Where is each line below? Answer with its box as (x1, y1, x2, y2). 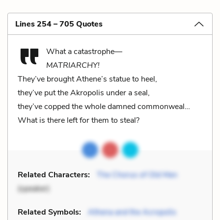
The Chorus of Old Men (97, 169, 177, 180)
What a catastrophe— (46, 46, 122, 57)
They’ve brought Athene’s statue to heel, (18, 73, 157, 84)
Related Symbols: (18, 206, 81, 218)
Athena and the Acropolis (88, 206, 176, 218)
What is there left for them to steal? (18, 114, 139, 126)
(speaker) (18, 183, 50, 194)
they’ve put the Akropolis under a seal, (18, 87, 150, 98)
